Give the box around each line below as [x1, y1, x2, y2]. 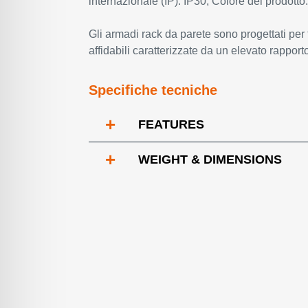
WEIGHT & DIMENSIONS [138, 153, 282, 166]
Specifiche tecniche [89, 82, 217, 98]
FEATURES [138, 118, 204, 131]
